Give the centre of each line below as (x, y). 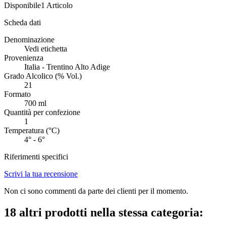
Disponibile (22, 6)
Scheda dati (22, 23)
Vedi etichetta (46, 49)
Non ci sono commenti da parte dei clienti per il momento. (96, 191)
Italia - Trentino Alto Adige (67, 67)
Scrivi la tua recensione (41, 174)
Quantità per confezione (42, 112)
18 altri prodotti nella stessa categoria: (104, 213)
